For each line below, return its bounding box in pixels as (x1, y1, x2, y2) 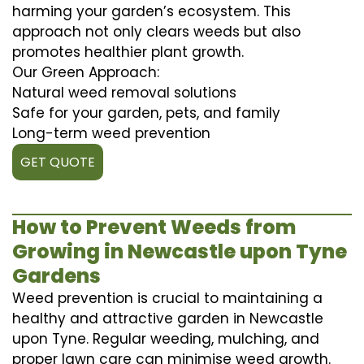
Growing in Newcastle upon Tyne (12, 237, 347, 265)
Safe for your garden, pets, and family (12, 102, 280, 123)
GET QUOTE (20, 152, 95, 171)
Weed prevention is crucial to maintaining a (12, 288, 323, 308)
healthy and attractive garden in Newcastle (12, 308, 323, 328)
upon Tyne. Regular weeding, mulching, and (12, 328, 319, 349)
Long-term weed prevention (12, 123, 210, 143)
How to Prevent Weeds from (12, 213, 296, 240)
